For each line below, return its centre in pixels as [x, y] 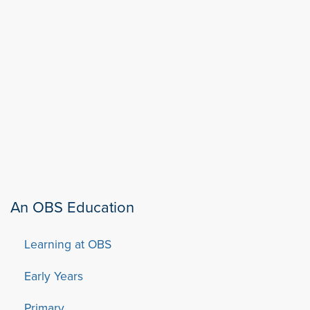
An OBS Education [72, 206]
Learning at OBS [68, 244]
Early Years [54, 275]
